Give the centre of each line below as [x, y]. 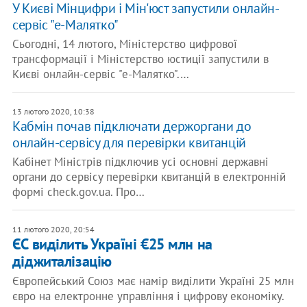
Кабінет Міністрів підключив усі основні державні [140, 162]
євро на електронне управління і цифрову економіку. [148, 296]
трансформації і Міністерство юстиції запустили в [140, 59]
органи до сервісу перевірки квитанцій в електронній [149, 177]
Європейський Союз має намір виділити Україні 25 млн [153, 281]
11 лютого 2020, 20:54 [53, 229]
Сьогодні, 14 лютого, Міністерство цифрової [124, 44]
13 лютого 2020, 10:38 [53, 111]
